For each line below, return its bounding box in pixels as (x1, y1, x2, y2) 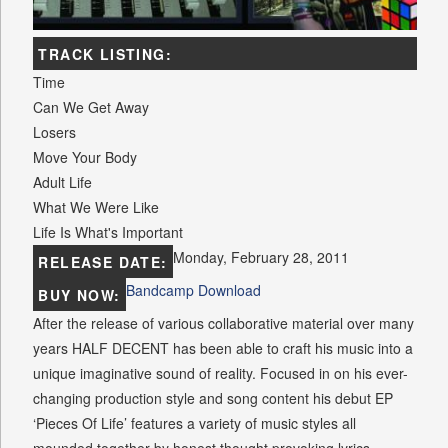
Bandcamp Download (126, 280, 261, 301)
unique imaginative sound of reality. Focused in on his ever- (33, 363, 409, 384)
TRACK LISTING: (38, 44, 178, 65)
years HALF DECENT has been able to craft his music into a (33, 338, 414, 359)
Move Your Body (33, 147, 138, 168)
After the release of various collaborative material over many (33, 313, 415, 334)
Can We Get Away (33, 97, 150, 118)
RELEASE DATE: (38, 252, 173, 273)
